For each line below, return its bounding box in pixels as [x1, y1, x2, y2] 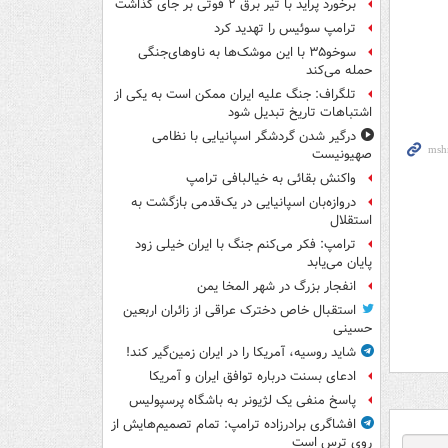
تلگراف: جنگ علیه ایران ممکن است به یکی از [114, 85, 356, 105]
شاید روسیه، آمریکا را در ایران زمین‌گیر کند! [126, 343, 356, 363]
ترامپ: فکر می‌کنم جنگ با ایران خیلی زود [135, 235, 356, 255]
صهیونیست [312, 145, 372, 165]
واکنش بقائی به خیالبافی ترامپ [186, 169, 356, 189]
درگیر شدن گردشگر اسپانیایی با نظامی [152, 127, 356, 147]
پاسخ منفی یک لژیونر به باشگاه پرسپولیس [129, 391, 356, 411]
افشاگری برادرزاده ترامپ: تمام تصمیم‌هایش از [111, 415, 356, 435]
